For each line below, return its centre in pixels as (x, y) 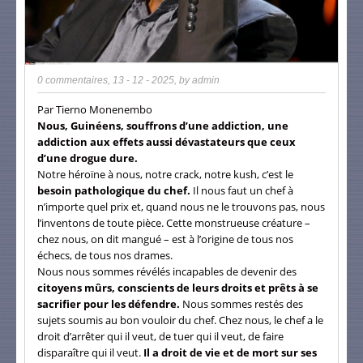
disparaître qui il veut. (90, 352)
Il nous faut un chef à (242, 190)
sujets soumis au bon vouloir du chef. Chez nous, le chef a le (180, 320)
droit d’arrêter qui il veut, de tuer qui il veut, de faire (160, 336)
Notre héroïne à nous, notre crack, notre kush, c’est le (165, 174)
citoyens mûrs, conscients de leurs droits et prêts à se (178, 287)
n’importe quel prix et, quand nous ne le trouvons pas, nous (181, 206)
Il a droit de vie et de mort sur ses (230, 352)
